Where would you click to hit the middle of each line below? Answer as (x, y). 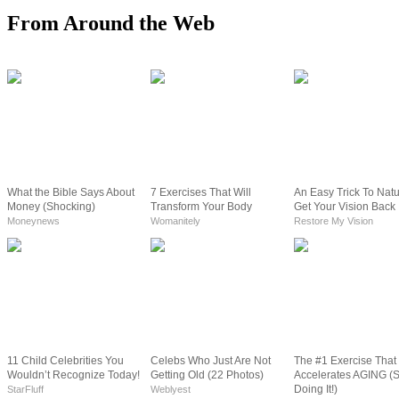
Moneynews (33, 220)
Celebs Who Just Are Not (211, 360)
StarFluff (25, 389)
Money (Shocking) (51, 206)
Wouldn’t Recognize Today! (73, 375)
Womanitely (175, 220)
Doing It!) (316, 389)
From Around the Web (111, 23)
